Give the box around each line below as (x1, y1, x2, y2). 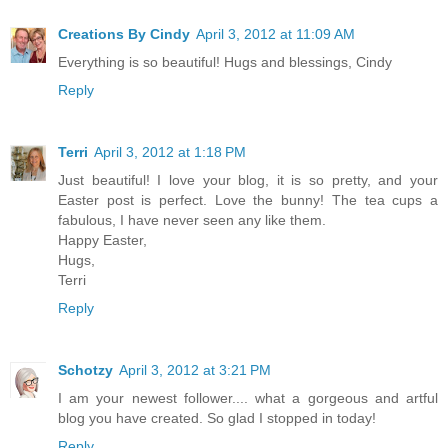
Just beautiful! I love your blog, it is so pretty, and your (58, 171, 438, 188)
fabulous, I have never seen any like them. (58, 211, 326, 228)
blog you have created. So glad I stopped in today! (58, 409, 376, 426)
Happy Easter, (58, 231, 147, 248)
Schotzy (58, 361, 113, 378)
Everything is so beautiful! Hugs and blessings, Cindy (58, 53, 392, 70)
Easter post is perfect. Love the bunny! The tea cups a (58, 191, 438, 208)
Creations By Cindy (58, 25, 190, 42)
